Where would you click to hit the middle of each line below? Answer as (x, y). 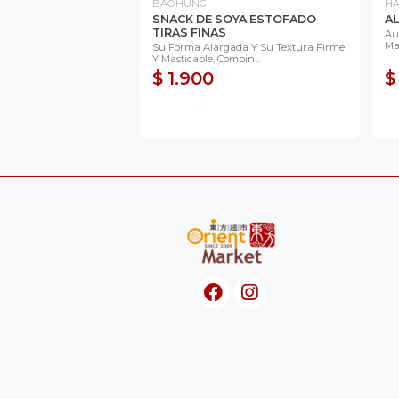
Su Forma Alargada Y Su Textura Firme (248, 47)
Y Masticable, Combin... (206, 58)
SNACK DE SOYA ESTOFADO (234, 19)
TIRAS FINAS (189, 32)
